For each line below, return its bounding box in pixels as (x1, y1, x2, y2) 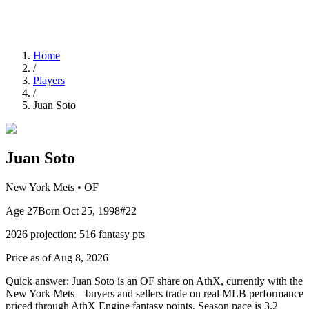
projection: (28, 228, 79, 240)
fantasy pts (96, 228, 145, 240)
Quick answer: (6, 275, 69, 287)
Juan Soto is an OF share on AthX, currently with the (72, 275, 303, 287)
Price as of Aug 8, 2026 (6, 251, 108, 263)
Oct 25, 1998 (63, 204, 120, 217)
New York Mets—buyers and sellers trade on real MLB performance (6, 287, 303, 299)
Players (33, 74, 65, 86)
